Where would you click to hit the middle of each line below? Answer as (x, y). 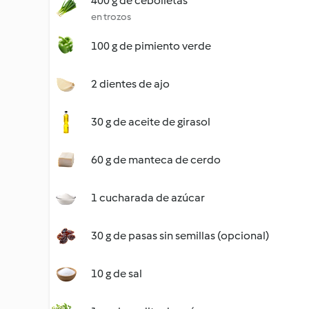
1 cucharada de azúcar (148, 198)
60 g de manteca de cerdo (156, 160)
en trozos (111, 17)
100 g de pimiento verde (151, 46)
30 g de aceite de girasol (151, 122)
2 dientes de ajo (130, 84)
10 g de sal (117, 273)
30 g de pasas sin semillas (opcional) (180, 236)
